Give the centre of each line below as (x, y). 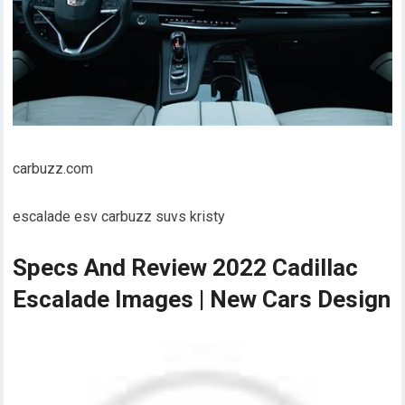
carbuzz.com (53, 168)
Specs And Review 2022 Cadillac (186, 267)
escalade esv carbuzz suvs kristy (119, 216)
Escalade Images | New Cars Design (202, 299)
